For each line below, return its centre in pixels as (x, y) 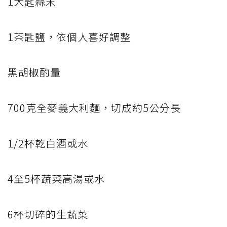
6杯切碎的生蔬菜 (48, 214)
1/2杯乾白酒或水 (48, 143)
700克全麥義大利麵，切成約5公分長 (94, 107)
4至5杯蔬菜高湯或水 (56, 178)
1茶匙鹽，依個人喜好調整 (69, 36)
